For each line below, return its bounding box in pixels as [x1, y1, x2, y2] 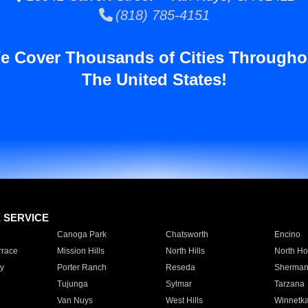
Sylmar [165, 279, 192, 289]
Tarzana [274, 279, 305, 289]
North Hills [165, 246, 205, 256]
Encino [274, 230, 300, 239]
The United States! [81, 70, 227, 89]
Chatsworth [165, 230, 208, 239]
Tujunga [56, 279, 88, 289]
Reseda [165, 263, 195, 272]
